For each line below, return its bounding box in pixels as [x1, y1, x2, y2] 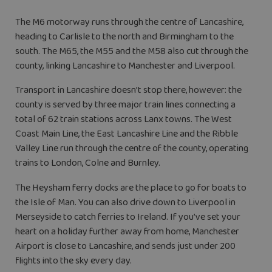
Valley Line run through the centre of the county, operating [15, 141, 248, 157]
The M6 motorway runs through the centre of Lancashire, [15, 15, 243, 30]
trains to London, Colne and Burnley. [15, 155, 160, 171]
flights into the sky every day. [15, 253, 132, 268]
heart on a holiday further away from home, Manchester [15, 223, 239, 239]
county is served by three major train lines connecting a [15, 97, 236, 113]
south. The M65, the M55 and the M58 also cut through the [15, 44, 248, 59]
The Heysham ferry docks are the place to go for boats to [15, 180, 246, 195]
